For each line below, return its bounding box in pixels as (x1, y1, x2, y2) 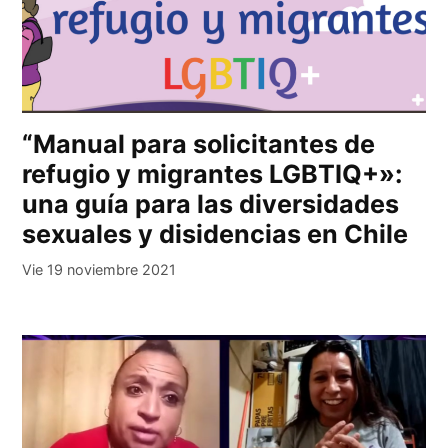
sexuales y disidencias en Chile (22, 219, 409, 250)
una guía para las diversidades (22, 189, 400, 220)
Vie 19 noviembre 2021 (22, 261, 177, 279)
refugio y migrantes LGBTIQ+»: (22, 159, 404, 190)
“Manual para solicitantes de (22, 129, 376, 160)
